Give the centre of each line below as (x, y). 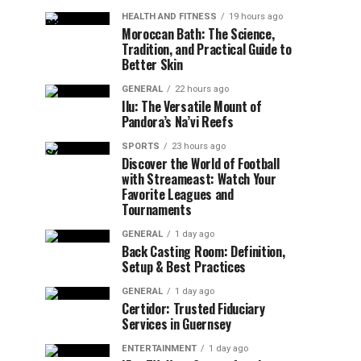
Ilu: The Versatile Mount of (192, 106)
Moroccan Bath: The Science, (198, 34)
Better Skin (152, 64)
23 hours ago (199, 146)
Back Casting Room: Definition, (203, 251)
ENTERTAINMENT (159, 349)
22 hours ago (202, 89)
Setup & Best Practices (184, 267)
